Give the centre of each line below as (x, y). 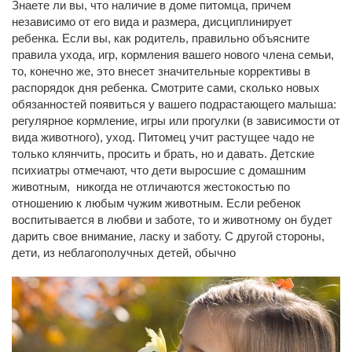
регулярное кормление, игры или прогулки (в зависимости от (176, 121)
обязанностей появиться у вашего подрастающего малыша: (174, 104)
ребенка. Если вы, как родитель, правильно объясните (161, 38)
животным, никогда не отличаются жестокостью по (151, 187)
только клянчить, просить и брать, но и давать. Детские (163, 154)
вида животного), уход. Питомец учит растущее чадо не (163, 137)
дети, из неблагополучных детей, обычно (124, 253)
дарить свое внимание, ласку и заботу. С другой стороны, (168, 236)
